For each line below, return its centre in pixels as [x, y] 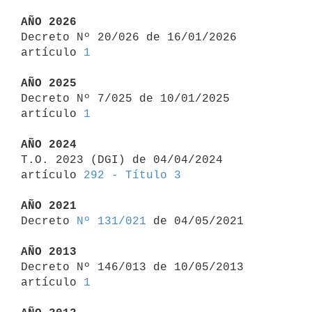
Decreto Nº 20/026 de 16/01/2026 [129, 37]
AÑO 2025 [49, 83]
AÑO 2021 [49, 206]
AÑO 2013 [49, 252]
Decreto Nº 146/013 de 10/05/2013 [132, 267]
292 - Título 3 [132, 175]
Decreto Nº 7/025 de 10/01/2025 [125, 99]
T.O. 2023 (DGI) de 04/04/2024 [122, 160]
